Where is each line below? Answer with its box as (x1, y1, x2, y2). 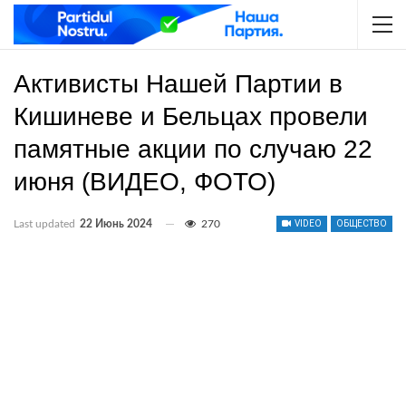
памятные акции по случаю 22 (14, 135, 372, 163)
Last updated (14, 218, 78, 229)
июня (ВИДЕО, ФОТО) (14, 168, 275, 196)
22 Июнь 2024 (80, 218, 152, 229)
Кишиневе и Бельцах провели (14, 102, 368, 130)
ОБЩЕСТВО (336, 218, 387, 228)
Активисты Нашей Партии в (14, 70, 343, 98)
